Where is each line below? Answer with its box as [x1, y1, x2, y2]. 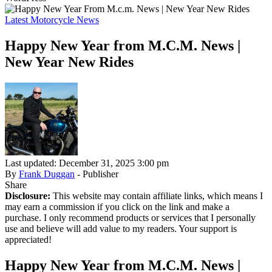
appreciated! [5, 234, 52, 245]
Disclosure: [5, 190, 50, 201]
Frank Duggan [19, 168, 75, 179]
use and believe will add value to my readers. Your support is [5, 223, 237, 234]
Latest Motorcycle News [5, 15, 99, 25]
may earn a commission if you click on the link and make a [5, 201, 229, 212]
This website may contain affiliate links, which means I [50, 190, 263, 201]
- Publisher [77, 168, 118, 179]
